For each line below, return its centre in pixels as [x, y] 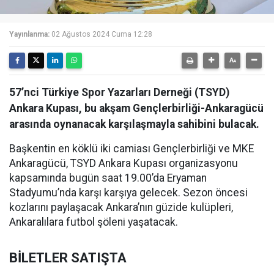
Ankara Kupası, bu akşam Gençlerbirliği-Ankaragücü [136, 108]
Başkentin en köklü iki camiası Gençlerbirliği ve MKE [131, 149]
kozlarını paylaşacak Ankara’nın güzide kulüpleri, [121, 207]
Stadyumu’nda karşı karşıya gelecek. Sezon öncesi [128, 193]
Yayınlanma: [29, 34]
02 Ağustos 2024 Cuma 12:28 [102, 34]
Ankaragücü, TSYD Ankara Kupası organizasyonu [124, 163]
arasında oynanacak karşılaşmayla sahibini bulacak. [134, 124]
